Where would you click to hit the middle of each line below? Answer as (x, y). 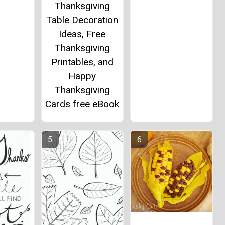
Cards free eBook (82, 104)
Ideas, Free (82, 34)
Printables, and (82, 62)
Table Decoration (82, 20)
